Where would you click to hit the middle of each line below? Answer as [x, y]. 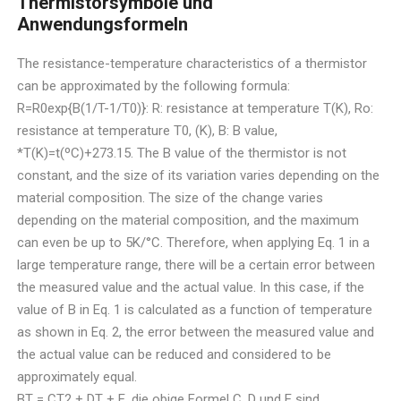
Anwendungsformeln [103, 25]
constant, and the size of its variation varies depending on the [199, 175]
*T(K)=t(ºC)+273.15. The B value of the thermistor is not [182, 153]
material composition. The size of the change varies [171, 197]
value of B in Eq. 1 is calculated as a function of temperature [195, 309]
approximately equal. [77, 376]
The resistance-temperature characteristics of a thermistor [192, 63]
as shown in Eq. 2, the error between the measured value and [196, 332]
